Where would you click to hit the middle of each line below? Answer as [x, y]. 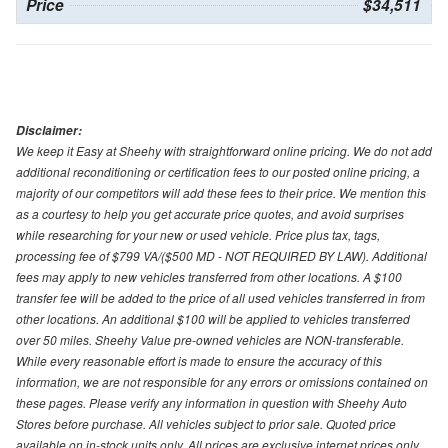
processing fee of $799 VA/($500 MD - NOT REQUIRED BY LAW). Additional [221, 256]
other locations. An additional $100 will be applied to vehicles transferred [213, 319]
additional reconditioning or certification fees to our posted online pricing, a [218, 172]
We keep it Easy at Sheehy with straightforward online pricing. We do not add [224, 151]
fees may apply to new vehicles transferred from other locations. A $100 [209, 277]
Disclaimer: [49, 131]
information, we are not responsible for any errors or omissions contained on [222, 382]
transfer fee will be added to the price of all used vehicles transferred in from [220, 298]
